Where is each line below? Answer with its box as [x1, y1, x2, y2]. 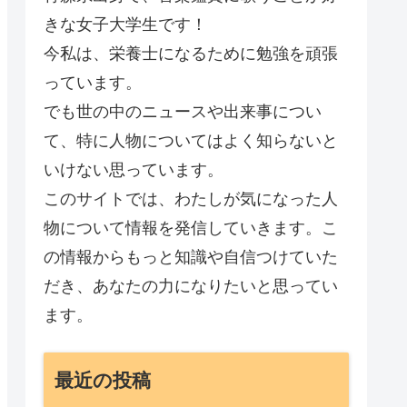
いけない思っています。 [44, 161, 223, 180]
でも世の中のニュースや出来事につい [44, 103, 322, 122]
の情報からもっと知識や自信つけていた [44, 248, 338, 267]
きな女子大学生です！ [44, 15, 207, 35]
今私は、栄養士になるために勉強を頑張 [44, 45, 338, 64]
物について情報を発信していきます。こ [44, 219, 338, 238]
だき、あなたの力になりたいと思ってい [44, 277, 338, 296]
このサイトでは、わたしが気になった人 [44, 190, 338, 209]
